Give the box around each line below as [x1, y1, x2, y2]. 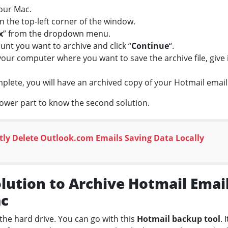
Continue [131, 40, 169, 52]
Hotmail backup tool [137, 213, 220, 225]
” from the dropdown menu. [3, 28, 110, 40]
